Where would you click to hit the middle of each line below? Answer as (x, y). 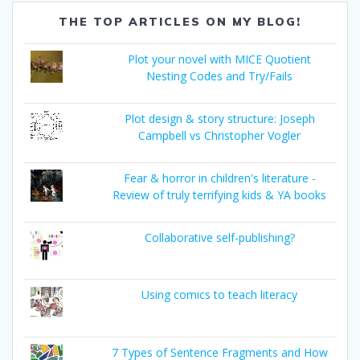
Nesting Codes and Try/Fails (220, 76)
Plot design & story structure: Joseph (219, 118)
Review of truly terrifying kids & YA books (220, 194)
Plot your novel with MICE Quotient (220, 59)
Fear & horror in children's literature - (219, 178)
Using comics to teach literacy (220, 295)
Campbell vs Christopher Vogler (220, 135)
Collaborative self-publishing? (219, 237)
